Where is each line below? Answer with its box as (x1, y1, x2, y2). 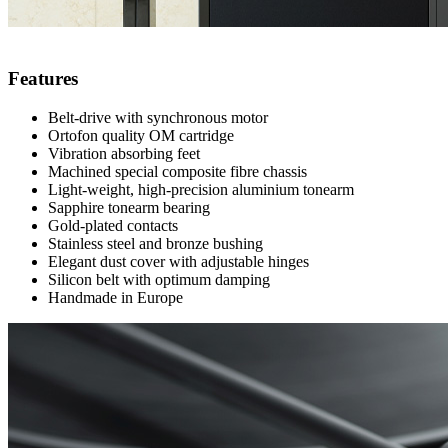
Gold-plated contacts (48, 216, 178, 234)
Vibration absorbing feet (48, 144, 200, 162)
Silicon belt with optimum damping (48, 270, 270, 288)
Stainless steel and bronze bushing (48, 234, 263, 252)
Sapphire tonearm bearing (48, 198, 210, 216)
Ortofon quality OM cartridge (48, 126, 234, 144)
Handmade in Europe (48, 288, 183, 306)
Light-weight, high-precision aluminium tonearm (48, 180, 354, 198)
